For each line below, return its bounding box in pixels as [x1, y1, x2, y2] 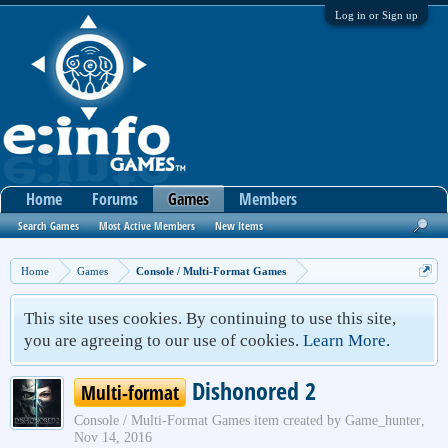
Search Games [18, 218, 79, 233]
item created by [250, 413, 345, 428]
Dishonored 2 [186, 374, 316, 407]
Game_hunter [345, 413, 421, 428]
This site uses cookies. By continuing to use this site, [24, 309, 396, 328]
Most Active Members [99, 218, 195, 233]
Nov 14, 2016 [74, 430, 152, 445]
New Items [215, 218, 263, 233]
